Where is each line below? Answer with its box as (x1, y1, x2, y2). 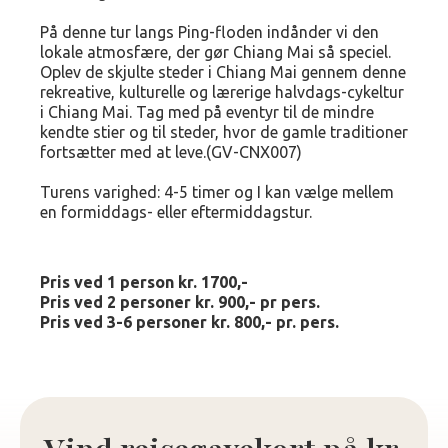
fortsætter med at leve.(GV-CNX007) (40, 143, 302, 161)
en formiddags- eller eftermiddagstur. (40, 203, 312, 221)
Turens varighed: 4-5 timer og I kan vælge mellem (40, 183, 394, 201)
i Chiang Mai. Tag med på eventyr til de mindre (40, 103, 374, 121)
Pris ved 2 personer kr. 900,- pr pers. (40, 293, 324, 311)
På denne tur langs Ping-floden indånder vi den (40, 23, 379, 41)
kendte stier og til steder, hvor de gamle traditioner (40, 123, 408, 141)
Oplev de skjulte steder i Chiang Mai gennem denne (40, 63, 406, 81)
